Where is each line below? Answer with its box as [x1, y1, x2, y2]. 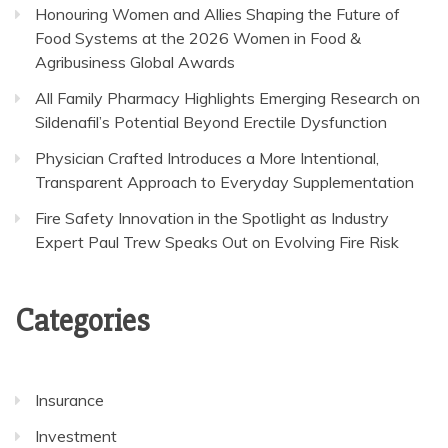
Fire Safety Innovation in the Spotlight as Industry [35, 207, 389, 228]
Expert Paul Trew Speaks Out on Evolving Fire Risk [35, 231, 399, 252]
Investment [35, 425, 117, 446]
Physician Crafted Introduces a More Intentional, [35, 147, 379, 168]
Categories [15, 300, 150, 340]
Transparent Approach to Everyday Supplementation [35, 171, 414, 192]
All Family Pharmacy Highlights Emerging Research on [35, 87, 420, 108]
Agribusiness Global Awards [35, 51, 235, 72]
